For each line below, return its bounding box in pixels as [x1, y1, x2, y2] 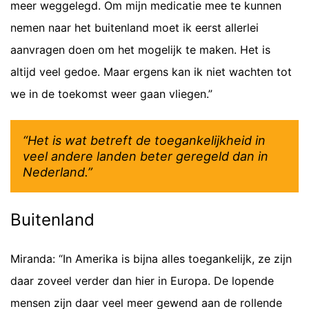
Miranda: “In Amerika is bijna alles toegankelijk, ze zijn [10, 252, 292, 266]
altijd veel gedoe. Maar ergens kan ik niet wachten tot [10, 65, 292, 79]
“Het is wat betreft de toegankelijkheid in [23, 133, 266, 148]
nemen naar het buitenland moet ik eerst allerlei [10, 21, 259, 34]
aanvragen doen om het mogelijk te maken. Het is [10, 43, 270, 57]
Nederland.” [23, 165, 92, 179]
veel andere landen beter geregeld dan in [23, 149, 268, 163]
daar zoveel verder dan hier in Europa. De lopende [10, 274, 274, 288]
